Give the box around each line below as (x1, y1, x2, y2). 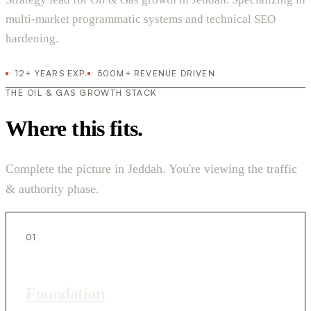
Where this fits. (6, 115, 143, 141)
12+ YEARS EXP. (15, 68, 87, 79)
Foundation (26, 284, 105, 303)
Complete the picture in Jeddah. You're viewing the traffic (6, 161, 297, 176)
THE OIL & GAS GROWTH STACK (6, 87, 158, 99)
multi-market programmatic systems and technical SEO (6, 12, 276, 26)
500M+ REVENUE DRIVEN (96, 68, 215, 79)
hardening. (6, 32, 58, 46)
